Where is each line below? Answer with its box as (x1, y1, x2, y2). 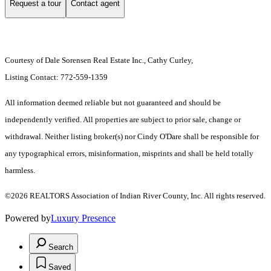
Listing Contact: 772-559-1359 (5, 72, 109, 82)
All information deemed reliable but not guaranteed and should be (5, 97, 221, 107)
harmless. (5, 165, 35, 175)
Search (48, 242, 73, 252)
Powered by (5, 212, 51, 223)
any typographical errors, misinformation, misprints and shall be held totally (5, 148, 253, 158)
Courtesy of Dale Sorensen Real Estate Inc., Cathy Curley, (5, 55, 193, 65)
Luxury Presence (51, 212, 116, 223)
